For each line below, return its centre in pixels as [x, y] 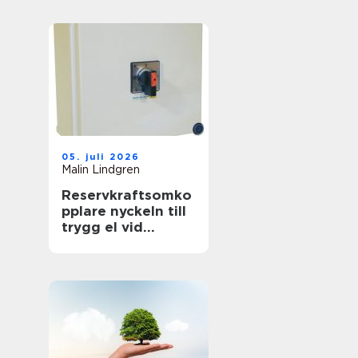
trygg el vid [102, 227]
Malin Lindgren [101, 169]
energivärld [102, 18]
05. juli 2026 [101, 157]
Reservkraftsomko [127, 195]
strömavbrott [109, 243]
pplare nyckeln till [86, 211]
